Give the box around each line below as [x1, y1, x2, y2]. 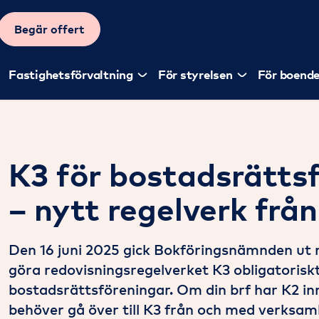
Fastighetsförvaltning [9, 67, 133, 82]
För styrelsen [157, 67, 233, 82]
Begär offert [14, 22, 84, 36]
